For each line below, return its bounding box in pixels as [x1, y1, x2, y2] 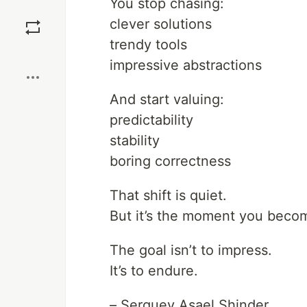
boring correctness [110, 153, 231, 169]
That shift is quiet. [110, 187, 227, 204]
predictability [110, 112, 193, 128]
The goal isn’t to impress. [110, 242, 272, 258]
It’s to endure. [110, 262, 198, 279]
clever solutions [110, 16, 212, 32]
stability [110, 132, 160, 149]
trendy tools [110, 36, 187, 53]
